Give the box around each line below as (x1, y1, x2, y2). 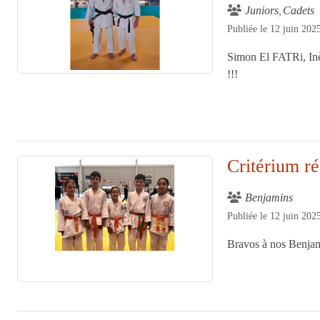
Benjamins (245, 191, 294, 204)
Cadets (283, 4, 315, 16)
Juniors (245, 4, 279, 16)
